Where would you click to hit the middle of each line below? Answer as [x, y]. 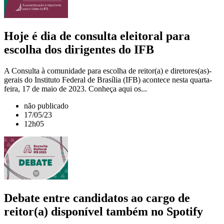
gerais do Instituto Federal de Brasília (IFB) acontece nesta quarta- [108, 80]
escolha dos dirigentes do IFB [79, 50]
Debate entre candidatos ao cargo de [97, 198]
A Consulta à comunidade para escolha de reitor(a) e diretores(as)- [108, 71]
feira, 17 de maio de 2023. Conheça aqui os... [75, 89]
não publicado [46, 106]
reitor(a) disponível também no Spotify [103, 212]
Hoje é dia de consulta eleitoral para [97, 36]
